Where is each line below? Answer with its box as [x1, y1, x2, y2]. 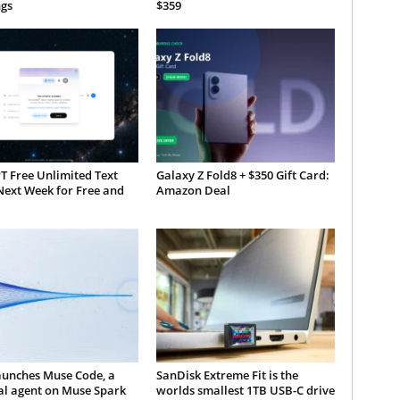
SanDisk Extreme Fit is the [155, 367, 298, 383]
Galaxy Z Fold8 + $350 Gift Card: [155, 167, 329, 183]
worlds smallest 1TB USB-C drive [155, 382, 335, 398]
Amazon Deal [155, 182, 230, 198]
